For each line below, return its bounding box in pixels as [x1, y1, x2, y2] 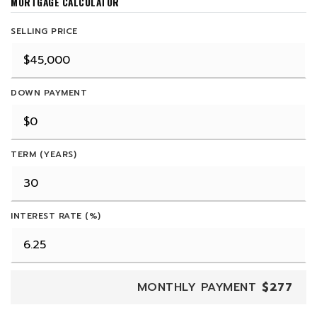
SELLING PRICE [11, 25, 78, 38]
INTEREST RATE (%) [11, 209, 101, 222]
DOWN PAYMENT [11, 86, 87, 99]
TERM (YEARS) [11, 148, 76, 161]
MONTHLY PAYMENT [137, 279, 256, 296]
